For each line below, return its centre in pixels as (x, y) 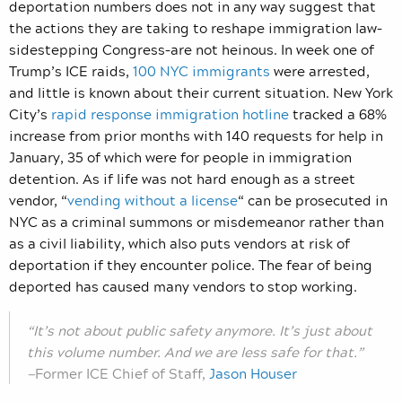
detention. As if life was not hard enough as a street (182, 179)
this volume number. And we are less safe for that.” (195, 352)
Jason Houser (253, 374)
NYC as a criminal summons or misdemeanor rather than (197, 222)
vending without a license (153, 201)
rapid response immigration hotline (170, 114)
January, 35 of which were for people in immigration (180, 157)
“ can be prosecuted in (313, 201)
